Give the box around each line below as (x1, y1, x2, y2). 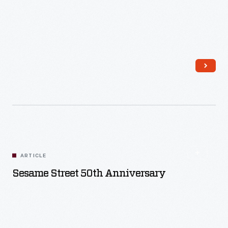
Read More (105, 68, 144, 75)
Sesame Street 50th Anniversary (12, 168, 165, 179)
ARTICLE (20, 153, 47, 159)
